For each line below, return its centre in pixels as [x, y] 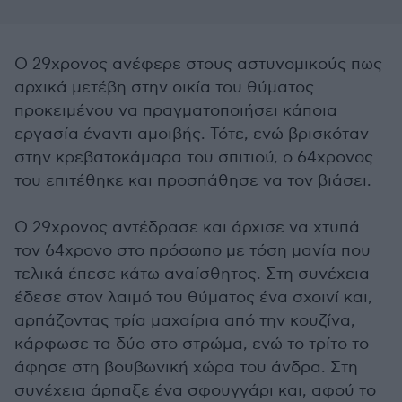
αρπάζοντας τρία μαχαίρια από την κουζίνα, [185, 321]
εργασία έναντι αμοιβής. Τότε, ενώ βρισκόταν [192, 134]
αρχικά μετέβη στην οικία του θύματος [164, 87]
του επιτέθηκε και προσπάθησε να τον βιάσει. [193, 181]
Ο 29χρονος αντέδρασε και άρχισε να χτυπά [187, 227]
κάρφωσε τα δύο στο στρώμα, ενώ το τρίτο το [192, 344]
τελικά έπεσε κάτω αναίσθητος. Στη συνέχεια [192, 274]
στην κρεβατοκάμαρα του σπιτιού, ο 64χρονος [194, 157]
